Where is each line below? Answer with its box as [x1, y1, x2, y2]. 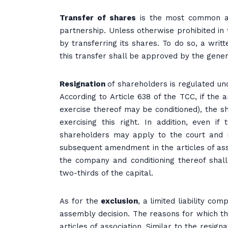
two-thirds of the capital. [60, 168, 153, 178]
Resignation [60, 79, 108, 89]
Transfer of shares [60, 13, 136, 22]
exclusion [98, 196, 138, 206]
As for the [60, 196, 98, 206]
